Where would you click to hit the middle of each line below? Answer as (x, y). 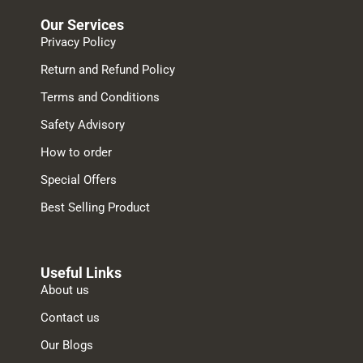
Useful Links (81, 273)
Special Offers (79, 180)
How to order (76, 153)
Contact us (70, 318)
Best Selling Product (95, 208)
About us (65, 290)
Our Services (82, 25)
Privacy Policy (78, 43)
